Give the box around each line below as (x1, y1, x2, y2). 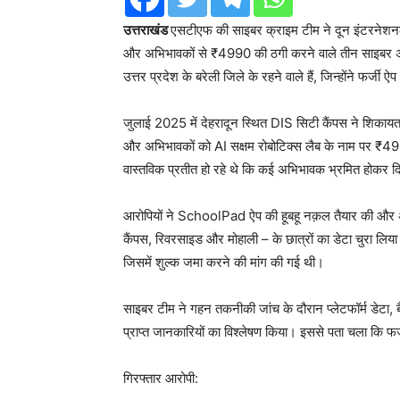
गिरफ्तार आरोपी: (123, 370, 198, 387)
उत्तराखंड (123, 21, 171, 38)
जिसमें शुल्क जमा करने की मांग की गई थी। (123, 254, 324, 271)
